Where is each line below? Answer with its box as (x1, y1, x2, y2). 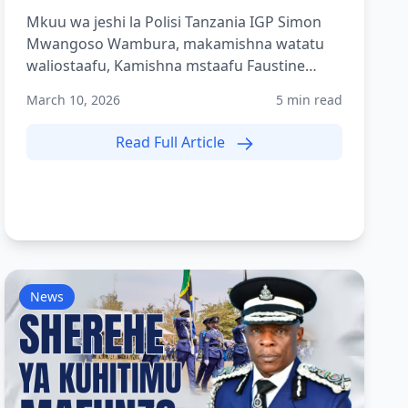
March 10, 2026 (26, 91, 121, 108)
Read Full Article (115, 132, 229, 152)
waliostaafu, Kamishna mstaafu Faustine (26, 56, 306, 76)
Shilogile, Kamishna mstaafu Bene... (26, 77, 271, 97)
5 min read (275, 91, 342, 108)
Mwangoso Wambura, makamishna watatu (26, 34, 325, 54)
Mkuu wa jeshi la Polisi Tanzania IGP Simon (26, 12, 322, 32)
